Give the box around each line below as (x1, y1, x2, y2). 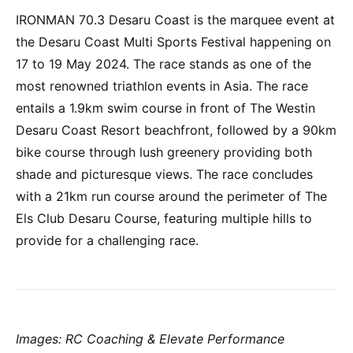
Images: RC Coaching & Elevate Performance (16, 330, 284, 347)
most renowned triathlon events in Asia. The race (16, 77, 308, 94)
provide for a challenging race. (16, 232, 199, 248)
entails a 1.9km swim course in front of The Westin (16, 99, 315, 116)
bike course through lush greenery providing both (16, 143, 312, 160)
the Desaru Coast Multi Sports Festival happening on (16, 33, 331, 50)
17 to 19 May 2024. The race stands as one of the (16, 55, 311, 72)
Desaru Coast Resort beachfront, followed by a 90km (16, 121, 336, 138)
